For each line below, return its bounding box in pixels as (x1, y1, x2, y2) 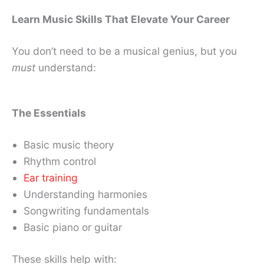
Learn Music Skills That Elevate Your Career (12, 13, 230, 26)
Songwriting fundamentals (24, 204, 149, 217)
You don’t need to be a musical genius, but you (12, 45, 237, 58)
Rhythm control (24, 155, 96, 168)
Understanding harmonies (24, 188, 147, 201)
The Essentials (12, 107, 86, 120)
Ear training (24, 171, 78, 184)
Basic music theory (24, 138, 114, 151)
